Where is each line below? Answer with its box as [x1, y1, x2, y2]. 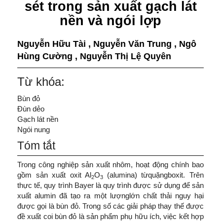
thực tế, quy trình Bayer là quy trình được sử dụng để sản [17, 181, 204, 189]
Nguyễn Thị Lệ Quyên [80, 51, 171, 61]
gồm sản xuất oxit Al [17, 170, 92, 179]
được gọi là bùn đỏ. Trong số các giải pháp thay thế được [17, 201, 204, 210]
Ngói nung [17, 125, 50, 134]
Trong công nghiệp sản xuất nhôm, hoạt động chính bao [17, 160, 204, 169]
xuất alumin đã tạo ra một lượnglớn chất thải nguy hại [17, 191, 204, 200]
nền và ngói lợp [60, 13, 161, 28]
